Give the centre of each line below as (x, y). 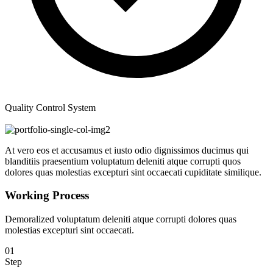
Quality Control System (50, 107)
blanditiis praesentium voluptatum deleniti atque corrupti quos (123, 161)
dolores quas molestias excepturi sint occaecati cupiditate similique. (133, 172)
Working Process (47, 196)
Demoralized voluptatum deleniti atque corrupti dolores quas (121, 219)
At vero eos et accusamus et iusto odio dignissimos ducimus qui (127, 150)
